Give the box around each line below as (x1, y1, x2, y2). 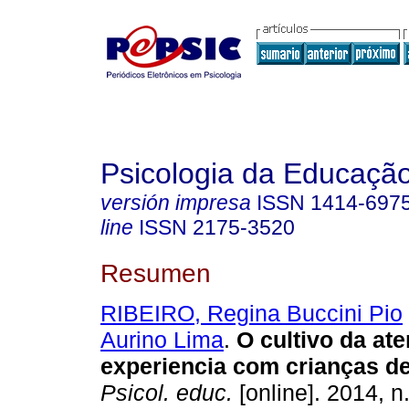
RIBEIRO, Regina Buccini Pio (100, 300, 403, 327)
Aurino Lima (100, 327, 224, 353)
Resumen (100, 257, 211, 288)
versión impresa (100, 191, 251, 215)
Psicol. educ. (100, 380, 233, 406)
